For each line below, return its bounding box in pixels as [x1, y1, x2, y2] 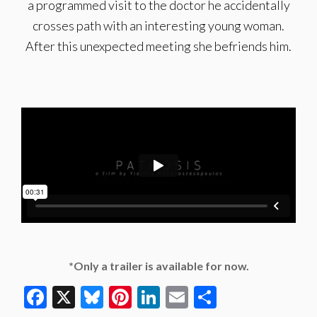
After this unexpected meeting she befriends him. [25, 38, 292, 54]
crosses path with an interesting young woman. [33, 18, 284, 33]
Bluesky [103, 283, 180, 311]
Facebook [47, 283, 140, 311]
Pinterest [132, 283, 221, 311]
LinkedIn [160, 283, 243, 311]
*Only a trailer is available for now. [68, 259, 249, 273]
